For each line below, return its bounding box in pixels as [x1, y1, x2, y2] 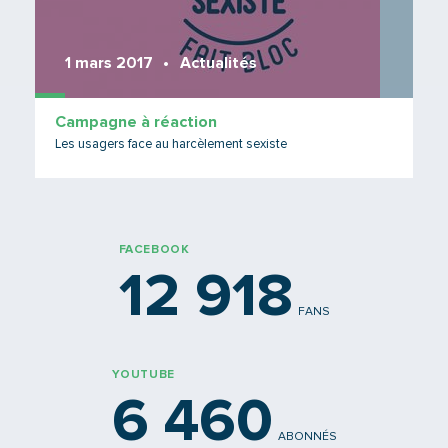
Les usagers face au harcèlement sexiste [55, 138, 287, 151]
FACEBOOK [118, 244, 190, 256]
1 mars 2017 [65, 55, 153, 71]
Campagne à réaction [55, 114, 217, 130]
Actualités [180, 55, 257, 71]
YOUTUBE [111, 369, 175, 381]
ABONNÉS [277, 431, 337, 443]
